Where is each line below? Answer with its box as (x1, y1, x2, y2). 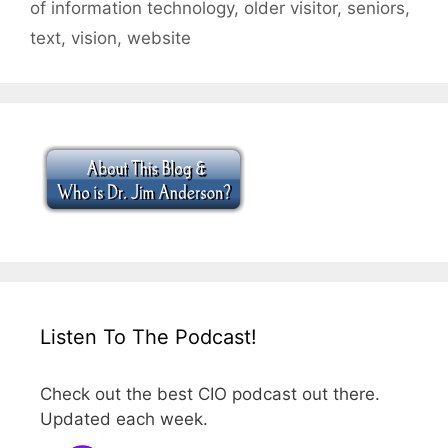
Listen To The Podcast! (40, 325, 257, 350)
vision (71, 28, 117, 49)
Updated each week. (40, 409, 208, 430)
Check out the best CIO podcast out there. (40, 384, 380, 405)
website (127, 28, 191, 49)
